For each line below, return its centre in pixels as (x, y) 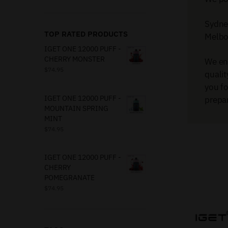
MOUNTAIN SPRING (76, 108)
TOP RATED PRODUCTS (86, 34)
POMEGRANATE (69, 178)
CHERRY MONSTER (75, 59)
